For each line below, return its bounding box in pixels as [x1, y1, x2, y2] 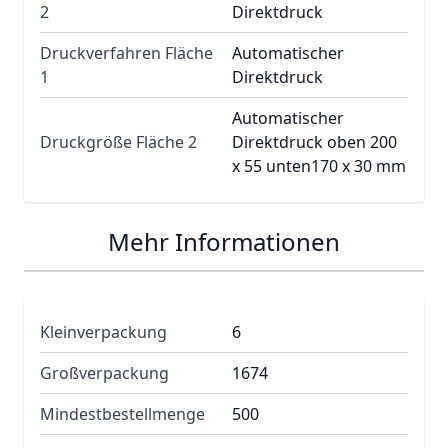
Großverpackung [40, 362, 169, 384]
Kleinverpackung [40, 321, 167, 343]
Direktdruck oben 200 [232, 131, 397, 153]
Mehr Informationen [108, 225, 340, 258]
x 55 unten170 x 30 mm [232, 155, 406, 177]
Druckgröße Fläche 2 [40, 131, 197, 153]
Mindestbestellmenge [40, 403, 205, 425]
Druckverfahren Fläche [40, 42, 213, 64]
